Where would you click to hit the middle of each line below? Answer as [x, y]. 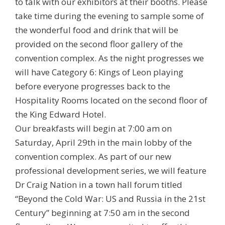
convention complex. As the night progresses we [109, 58]
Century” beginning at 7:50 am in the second [102, 212]
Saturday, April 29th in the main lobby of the [103, 142]
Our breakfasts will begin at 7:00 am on [93, 128]
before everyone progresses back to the [93, 86]
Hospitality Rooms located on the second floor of [111, 100]
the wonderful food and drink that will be [97, 30]
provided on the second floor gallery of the [99, 44]
